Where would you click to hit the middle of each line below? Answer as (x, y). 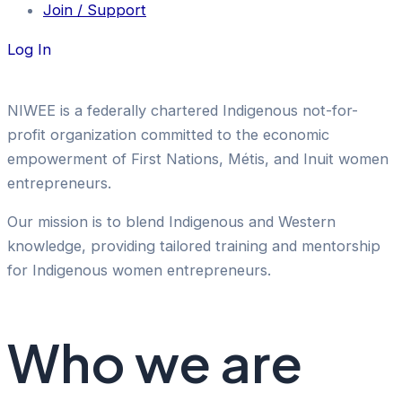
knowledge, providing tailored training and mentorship (194, 246)
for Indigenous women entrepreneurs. (139, 271)
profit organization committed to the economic (168, 134)
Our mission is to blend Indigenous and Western (171, 222)
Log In (29, 49)
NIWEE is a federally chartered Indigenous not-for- (183, 110)
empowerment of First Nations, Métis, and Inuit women (198, 158)
